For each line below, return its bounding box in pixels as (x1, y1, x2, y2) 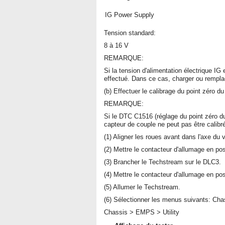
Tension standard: (104, 29, 156, 37)
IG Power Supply (105, 11, 154, 19)
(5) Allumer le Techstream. (104, 183, 180, 191)
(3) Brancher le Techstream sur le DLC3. (104, 158, 221, 166)
